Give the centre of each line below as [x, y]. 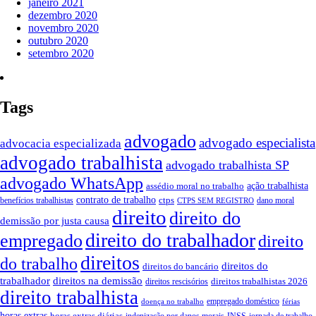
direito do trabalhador [170, 240]
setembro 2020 [61, 53]
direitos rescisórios [177, 281]
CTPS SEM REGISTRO [215, 200]
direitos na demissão [98, 280]
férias [291, 301]
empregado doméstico [243, 301]
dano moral [275, 200]
